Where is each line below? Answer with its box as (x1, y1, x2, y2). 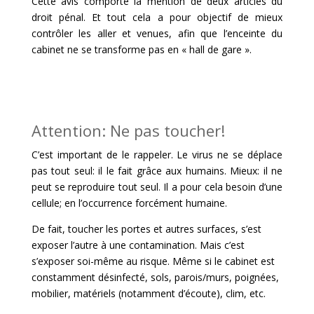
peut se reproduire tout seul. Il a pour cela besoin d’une (31, 180, 283, 193)
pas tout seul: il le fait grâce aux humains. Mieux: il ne (31, 164, 283, 177)
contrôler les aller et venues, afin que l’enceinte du (31, 27, 283, 40)
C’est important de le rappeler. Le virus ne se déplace (31, 148, 283, 161)
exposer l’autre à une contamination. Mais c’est (31, 238, 245, 252)
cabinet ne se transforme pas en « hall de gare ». (31, 43, 254, 56)
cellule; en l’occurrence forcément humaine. (31, 196, 230, 210)
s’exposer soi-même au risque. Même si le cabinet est (31, 254, 275, 268)
